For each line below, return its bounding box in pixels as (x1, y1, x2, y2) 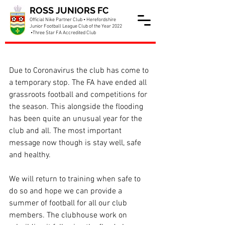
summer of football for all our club (9, 198, 129, 208)
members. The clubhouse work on (9, 210, 129, 220)
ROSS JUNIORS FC (30, 5, 108, 16)
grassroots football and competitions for (9, 90, 149, 100)
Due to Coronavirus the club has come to (9, 66, 151, 76)
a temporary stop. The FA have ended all (9, 78, 149, 88)
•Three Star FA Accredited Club (30, 30, 96, 36)
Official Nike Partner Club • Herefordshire (30, 17, 116, 23)
